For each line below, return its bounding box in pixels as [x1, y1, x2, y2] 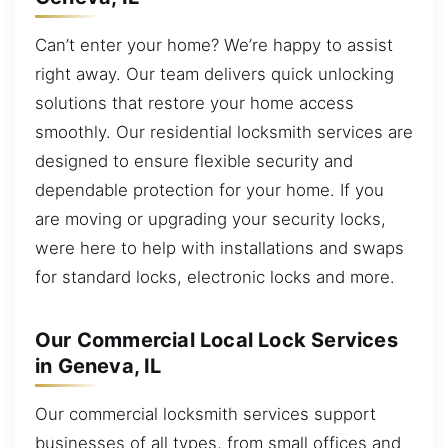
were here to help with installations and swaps [35, 237, 404, 258]
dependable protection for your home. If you [35, 179, 384, 200]
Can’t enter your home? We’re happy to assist [35, 34, 393, 55]
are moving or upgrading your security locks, [35, 208, 386, 229]
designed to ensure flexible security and [35, 150, 353, 171]
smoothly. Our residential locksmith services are [35, 121, 413, 142]
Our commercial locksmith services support [35, 403, 376, 424]
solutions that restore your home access [35, 92, 354, 113]
